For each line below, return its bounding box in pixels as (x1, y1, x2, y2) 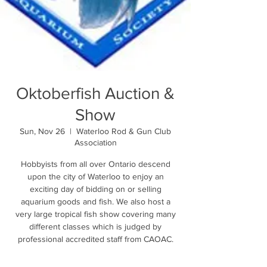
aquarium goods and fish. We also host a (20, 197, 170, 206)
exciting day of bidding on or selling (29, 184, 162, 194)
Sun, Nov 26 (20, 126, 65, 136)
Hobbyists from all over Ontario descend (20, 159, 170, 169)
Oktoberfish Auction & (16, 84, 175, 103)
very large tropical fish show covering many (15, 209, 176, 219)
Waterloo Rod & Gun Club (76, 126, 171, 136)
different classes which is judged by (29, 222, 162, 231)
